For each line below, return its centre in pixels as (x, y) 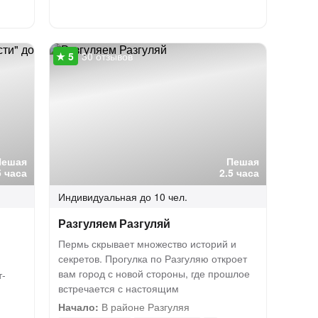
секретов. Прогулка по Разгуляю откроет (153, 258)
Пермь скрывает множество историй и (148, 243)
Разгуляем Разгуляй (114, 223)
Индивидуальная (98, 197)
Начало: (79, 307)
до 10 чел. (164, 197)
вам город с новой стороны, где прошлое (154, 273)
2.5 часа (240, 172)
